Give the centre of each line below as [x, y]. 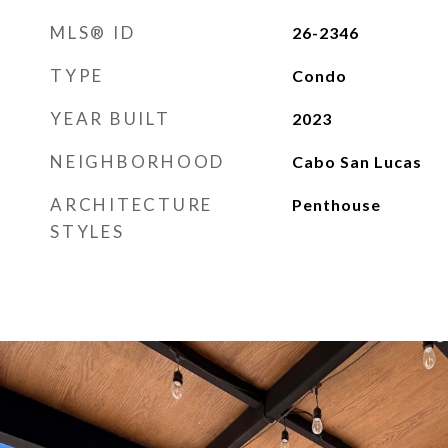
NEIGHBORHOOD [137, 161]
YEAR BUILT [110, 118]
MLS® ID [93, 32]
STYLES [87, 231]
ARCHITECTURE [131, 204]
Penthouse [336, 204]
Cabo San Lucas [356, 161]
